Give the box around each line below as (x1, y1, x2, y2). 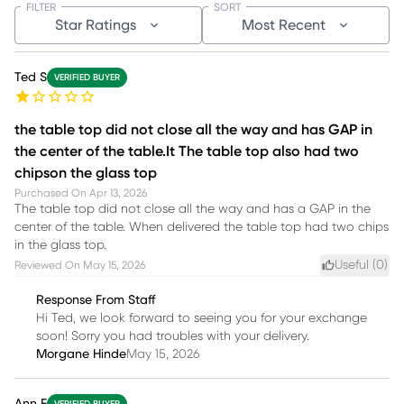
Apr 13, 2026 (89, 187, 147, 198)
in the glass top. (14, 238, 106, 252)
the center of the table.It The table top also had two (14, 143, 359, 159)
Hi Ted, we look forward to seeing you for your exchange (36, 311, 367, 325)
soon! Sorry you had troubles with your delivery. (36, 329, 309, 343)
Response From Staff (36, 293, 155, 307)
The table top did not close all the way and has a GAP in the (14, 202, 371, 216)
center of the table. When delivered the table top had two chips (14, 220, 389, 234)
